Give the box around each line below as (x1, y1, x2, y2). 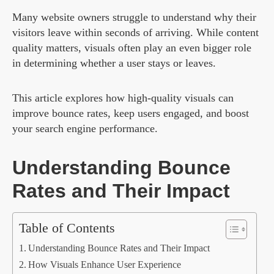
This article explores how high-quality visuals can (12, 92, 234, 105)
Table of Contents (19, 221, 115, 236)
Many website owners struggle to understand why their (12, 11, 256, 24)
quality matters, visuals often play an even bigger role (12, 42, 251, 54)
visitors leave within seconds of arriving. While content (12, 26, 259, 39)
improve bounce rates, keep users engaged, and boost (12, 107, 249, 120)
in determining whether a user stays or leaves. (12, 57, 216, 70)
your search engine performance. (12, 122, 158, 135)
